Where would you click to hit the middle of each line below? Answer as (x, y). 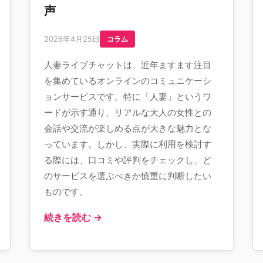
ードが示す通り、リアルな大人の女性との (128, 112)
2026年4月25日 (72, 39)
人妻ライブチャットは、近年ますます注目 (128, 65)
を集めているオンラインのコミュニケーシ (128, 81)
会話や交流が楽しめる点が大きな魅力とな (128, 128)
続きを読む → (73, 217)
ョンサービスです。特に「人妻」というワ (128, 97)
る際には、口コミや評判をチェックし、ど (128, 160)
